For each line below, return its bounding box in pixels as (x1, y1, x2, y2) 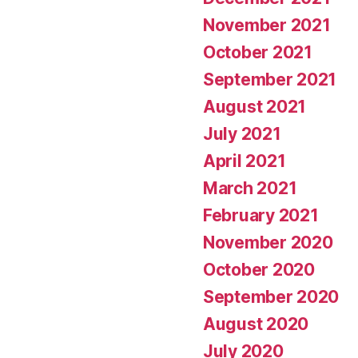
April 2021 (203, 150, 286, 171)
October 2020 (203, 259, 315, 280)
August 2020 (203, 313, 309, 334)
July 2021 (203, 123, 281, 144)
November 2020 (203, 232, 333, 253)
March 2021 (203, 177, 297, 198)
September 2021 (203, 69, 337, 89)
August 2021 (203, 96, 307, 117)
